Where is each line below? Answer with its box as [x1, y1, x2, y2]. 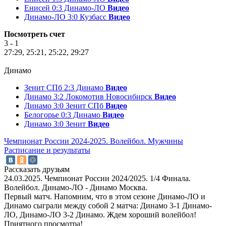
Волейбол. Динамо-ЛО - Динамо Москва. [4, 183, 147, 192]
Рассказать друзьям [4, 165, 70, 174]
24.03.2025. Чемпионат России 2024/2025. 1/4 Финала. [4, 174, 191, 183]
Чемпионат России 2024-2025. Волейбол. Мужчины [4, 136, 183, 145]
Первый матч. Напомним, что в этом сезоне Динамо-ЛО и [4, 192, 205, 201]
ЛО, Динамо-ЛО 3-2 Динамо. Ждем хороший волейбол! [4, 210, 196, 219]
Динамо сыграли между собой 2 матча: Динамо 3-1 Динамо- [4, 201, 212, 210]
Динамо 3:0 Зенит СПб [24, 101, 105, 110]
